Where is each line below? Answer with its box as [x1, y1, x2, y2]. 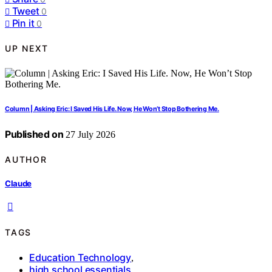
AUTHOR [5, 154, 47, 165]
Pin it [12, 16, 35, 29]
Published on [5, 127, 64, 140]
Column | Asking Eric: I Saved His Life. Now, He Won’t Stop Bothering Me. [5, 104, 219, 113]
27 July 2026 [63, 129, 116, 140]
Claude [5, 178, 32, 189]
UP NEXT [5, 43, 49, 54]
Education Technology [29, 251, 131, 264]
